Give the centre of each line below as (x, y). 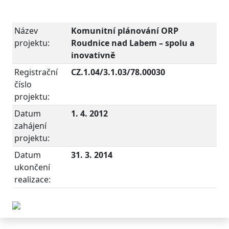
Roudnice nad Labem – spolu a (133, 43)
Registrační (36, 72)
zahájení (30, 126)
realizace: (32, 179)
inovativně (93, 55)
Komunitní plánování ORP (125, 31)
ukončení (32, 167)
